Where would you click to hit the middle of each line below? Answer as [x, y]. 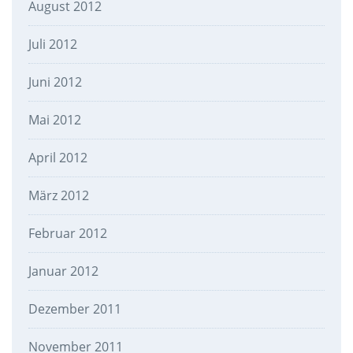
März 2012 [58, 196]
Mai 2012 [54, 120]
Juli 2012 [52, 45]
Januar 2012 [63, 271]
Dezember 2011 [74, 309]
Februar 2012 [67, 234]
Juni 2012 [55, 82]
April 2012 [58, 158]
